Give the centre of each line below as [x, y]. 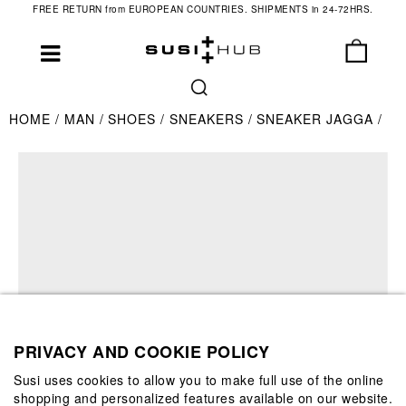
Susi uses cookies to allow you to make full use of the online [199, 379]
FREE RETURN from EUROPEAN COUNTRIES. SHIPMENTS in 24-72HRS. [203, 9]
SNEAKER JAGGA [317, 119]
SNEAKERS [208, 119]
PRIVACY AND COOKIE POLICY [142, 351]
